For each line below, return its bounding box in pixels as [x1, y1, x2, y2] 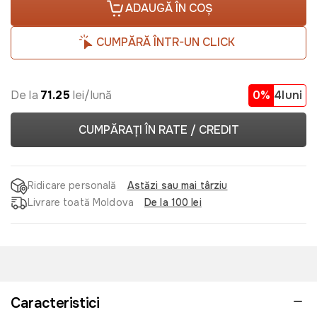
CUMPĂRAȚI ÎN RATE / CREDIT [78, 122, 239, 137]
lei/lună [69, 87, 113, 103]
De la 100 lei [144, 196, 202, 209]
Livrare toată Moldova [28, 196, 134, 209]
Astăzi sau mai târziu [127, 179, 228, 192]
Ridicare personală [28, 179, 117, 192]
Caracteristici [11, 294, 100, 312]
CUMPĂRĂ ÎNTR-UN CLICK [96, 35, 235, 50]
